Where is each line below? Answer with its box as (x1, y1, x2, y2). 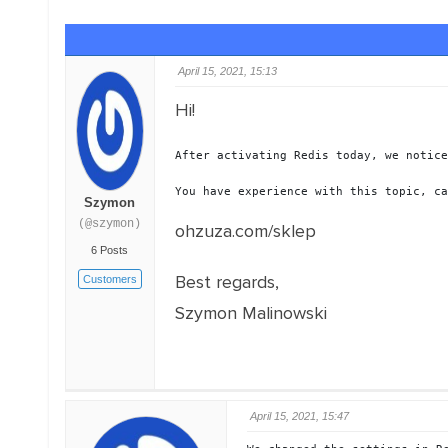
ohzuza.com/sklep (174, 220, 316, 242)
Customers (82, 273, 137, 285)
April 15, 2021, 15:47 (249, 410, 349, 422)
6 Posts (91, 244, 129, 256)
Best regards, (174, 271, 279, 293)
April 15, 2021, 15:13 (177, 65, 277, 77)
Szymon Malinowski (174, 302, 327, 324)
